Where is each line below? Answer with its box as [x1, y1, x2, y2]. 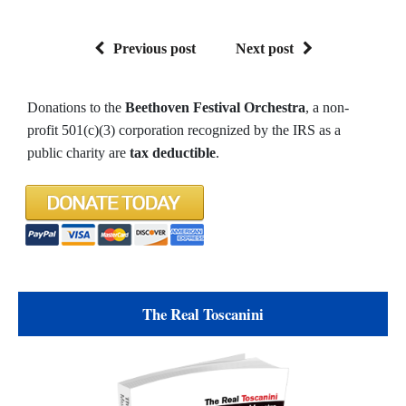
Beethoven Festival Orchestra [125, 100, 305, 115]
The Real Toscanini [142, 303, 264, 325]
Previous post [112, 41, 196, 56]
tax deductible [130, 145, 216, 160]
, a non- [305, 100, 349, 115]
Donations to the [27, 100, 125, 115]
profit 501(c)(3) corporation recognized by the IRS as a [27, 122, 341, 138]
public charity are [27, 145, 130, 160]
